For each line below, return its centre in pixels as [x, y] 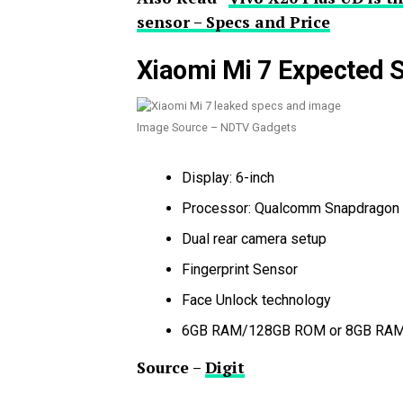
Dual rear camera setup [254, 239]
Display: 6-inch [228, 178]
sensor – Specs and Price [233, 22]
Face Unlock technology [256, 300]
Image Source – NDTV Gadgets [217, 127]
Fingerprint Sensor [240, 269]
